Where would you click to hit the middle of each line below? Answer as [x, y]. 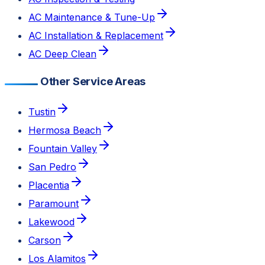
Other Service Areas [93, 81]
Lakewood [51, 222]
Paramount [54, 203]
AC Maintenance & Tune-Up [92, 17]
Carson [45, 240]
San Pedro [52, 167]
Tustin [42, 112]
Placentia [49, 185]
